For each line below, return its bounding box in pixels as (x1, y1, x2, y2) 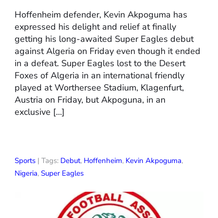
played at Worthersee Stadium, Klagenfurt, (15, 82, 184, 94)
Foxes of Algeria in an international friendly (15, 70, 184, 82)
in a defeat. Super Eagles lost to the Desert (15, 57, 185, 70)
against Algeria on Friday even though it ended (15, 45, 200, 57)
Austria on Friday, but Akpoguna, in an (15, 94, 165, 106)
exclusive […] (15, 106, 65, 118)
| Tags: (36, 156, 60, 166)
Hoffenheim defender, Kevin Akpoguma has (15, 9, 187, 21)
